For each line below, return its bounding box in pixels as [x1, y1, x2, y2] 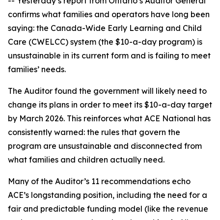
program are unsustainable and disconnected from [8, 141, 202, 151]
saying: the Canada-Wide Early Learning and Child [8, 23, 202, 33]
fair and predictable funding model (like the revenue [8, 204, 208, 214]
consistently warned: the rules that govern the [8, 127, 180, 137]
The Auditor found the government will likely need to [8, 86, 207, 96]
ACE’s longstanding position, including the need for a [8, 190, 207, 200]
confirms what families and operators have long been [8, 9, 210, 19]
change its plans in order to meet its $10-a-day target [8, 100, 212, 110]
